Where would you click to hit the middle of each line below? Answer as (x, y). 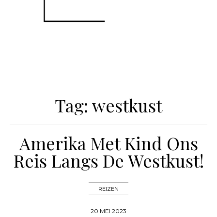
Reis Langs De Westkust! (108, 161)
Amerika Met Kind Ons (108, 143)
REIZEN (108, 189)
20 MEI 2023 (108, 211)
